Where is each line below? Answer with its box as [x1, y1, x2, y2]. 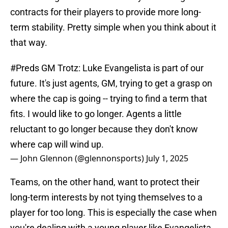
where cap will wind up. [10, 139, 104, 150]
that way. [10, 37, 47, 48]
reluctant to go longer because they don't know [10, 124, 198, 135]
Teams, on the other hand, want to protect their [10, 177, 199, 188]
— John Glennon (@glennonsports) [10, 153, 146, 164]
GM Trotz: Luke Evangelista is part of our [39, 63, 204, 74]
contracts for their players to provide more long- [10, 7, 201, 18]
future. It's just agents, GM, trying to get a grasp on [10, 78, 212, 89]
